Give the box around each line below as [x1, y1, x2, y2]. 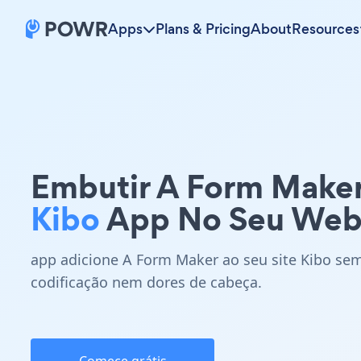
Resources [292, 19, 359, 39]
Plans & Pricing [156, 19, 251, 39]
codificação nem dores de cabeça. [31, 272, 262, 292]
